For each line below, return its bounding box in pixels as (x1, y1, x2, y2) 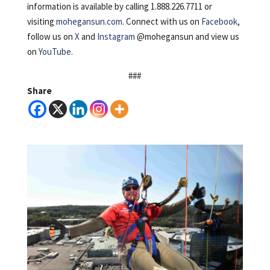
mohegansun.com (55, 16, 122, 28)
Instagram (96, 31, 135, 43)
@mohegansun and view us (134, 31, 239, 43)
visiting (27, 16, 56, 28)
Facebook (201, 16, 237, 28)
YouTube (38, 46, 71, 58)
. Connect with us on (122, 16, 201, 28)
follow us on (27, 31, 75, 43)
